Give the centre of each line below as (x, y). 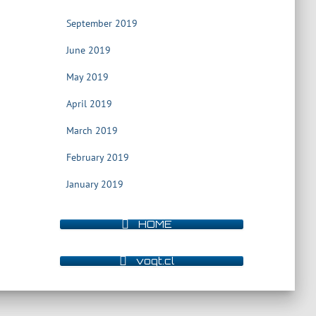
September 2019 (102, 23)
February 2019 (97, 157)
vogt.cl (156, 260)
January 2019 (95, 184)
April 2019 (89, 104)
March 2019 (92, 130)
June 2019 (88, 50)
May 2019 (87, 77)
